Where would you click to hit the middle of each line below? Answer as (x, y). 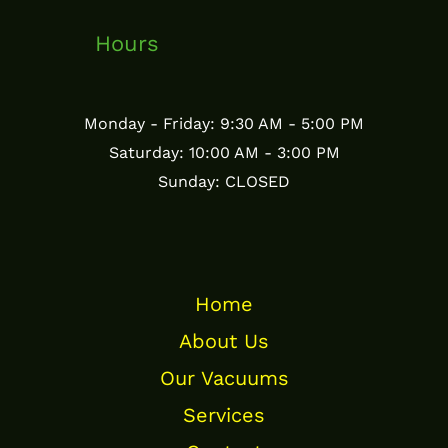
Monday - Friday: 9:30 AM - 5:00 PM (224, 124)
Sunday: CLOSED (224, 182)
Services (224, 415)
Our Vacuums (224, 378)
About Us (224, 341)
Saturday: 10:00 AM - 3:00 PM (224, 153)
